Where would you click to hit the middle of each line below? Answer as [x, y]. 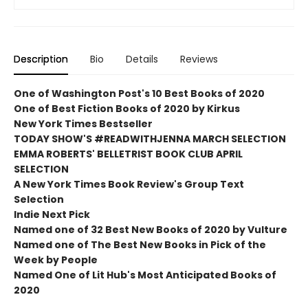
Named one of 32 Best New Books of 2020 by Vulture [151, 229]
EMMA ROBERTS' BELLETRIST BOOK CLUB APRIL [128, 154]
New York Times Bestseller [83, 123]
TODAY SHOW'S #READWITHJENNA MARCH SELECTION [150, 139]
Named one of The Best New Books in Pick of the [140, 244]
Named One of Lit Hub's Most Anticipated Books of [145, 275]
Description [41, 59]
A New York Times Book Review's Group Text [129, 184]
